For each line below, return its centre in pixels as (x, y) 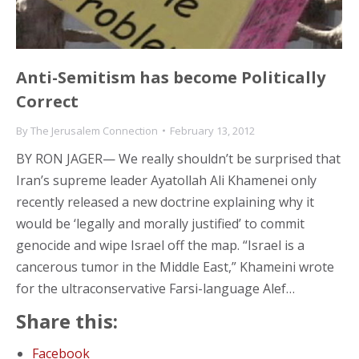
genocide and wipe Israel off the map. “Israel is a (160, 245)
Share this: (67, 321)
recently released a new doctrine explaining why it (165, 202)
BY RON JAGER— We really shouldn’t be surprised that (178, 158)
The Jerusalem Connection (94, 130)
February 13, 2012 (212, 130)
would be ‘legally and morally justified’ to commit (160, 223)
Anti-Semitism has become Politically (171, 77)
